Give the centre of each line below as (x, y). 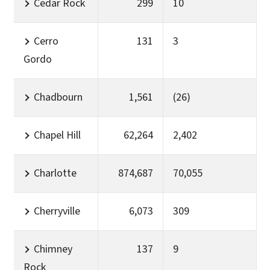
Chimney (53, 249)
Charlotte (55, 173)
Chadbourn (58, 97)
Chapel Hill (57, 135)
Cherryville (57, 211)
